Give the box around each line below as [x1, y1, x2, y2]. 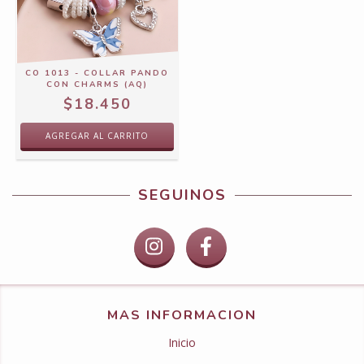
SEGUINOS [137, 185, 227, 206]
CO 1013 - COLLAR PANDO [25, 67, 169, 80]
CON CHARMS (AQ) [46, 79, 148, 91]
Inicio [168, 335, 196, 351]
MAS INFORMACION [107, 306, 257, 325]
